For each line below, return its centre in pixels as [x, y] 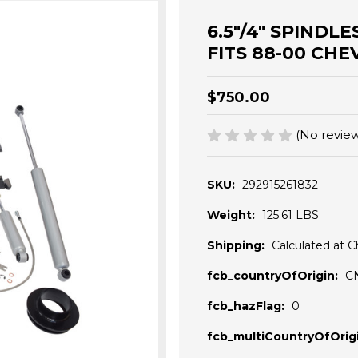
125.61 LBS [290, 215]
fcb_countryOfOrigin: [272, 276]
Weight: [231, 215]
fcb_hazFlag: [246, 306]
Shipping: [236, 246]
